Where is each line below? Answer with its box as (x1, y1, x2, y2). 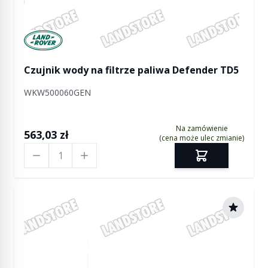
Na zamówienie (175, 123, 228, 133)
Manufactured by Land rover (23, 30, 152, 43)
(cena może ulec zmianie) (159, 133, 244, 143)
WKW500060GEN (24, 87, 91, 98)
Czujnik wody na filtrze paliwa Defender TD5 (24, 63, 239, 77)
